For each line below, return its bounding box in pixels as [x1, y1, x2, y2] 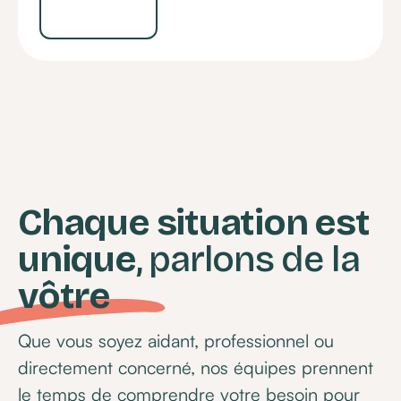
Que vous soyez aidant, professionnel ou [18, 328, 335, 352]
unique [18, 237, 136, 282]
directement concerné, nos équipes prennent [18, 355, 374, 379]
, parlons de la [135, 237, 368, 282]
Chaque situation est [18, 200, 370, 245]
